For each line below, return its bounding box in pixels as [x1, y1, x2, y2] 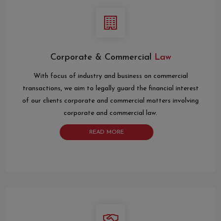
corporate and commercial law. [64, 110, 157, 117]
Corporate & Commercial [50, 53, 151, 63]
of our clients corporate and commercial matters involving [22, 97, 199, 105]
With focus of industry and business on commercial [33, 73, 188, 80]
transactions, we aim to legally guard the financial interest [22, 85, 199, 93]
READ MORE [89, 129, 124, 136]
